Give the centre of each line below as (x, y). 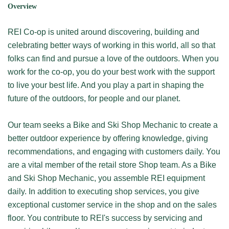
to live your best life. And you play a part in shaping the (106, 85)
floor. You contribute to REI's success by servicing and (105, 218)
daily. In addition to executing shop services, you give (104, 191)
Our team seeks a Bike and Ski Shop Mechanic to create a (113, 125)
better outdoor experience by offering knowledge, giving (108, 138)
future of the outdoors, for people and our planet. (95, 98)
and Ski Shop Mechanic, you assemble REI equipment (106, 178)
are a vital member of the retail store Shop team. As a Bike (112, 165)
